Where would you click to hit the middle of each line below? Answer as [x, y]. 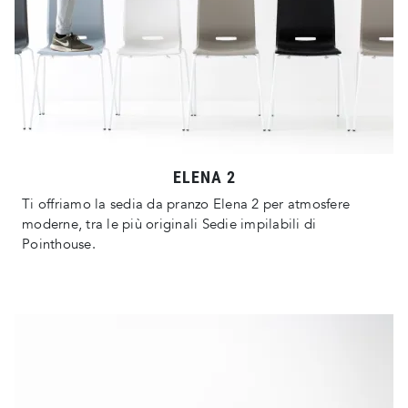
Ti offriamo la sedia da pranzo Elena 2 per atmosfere [186, 204]
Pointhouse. [59, 245]
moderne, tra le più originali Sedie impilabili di [169, 224]
